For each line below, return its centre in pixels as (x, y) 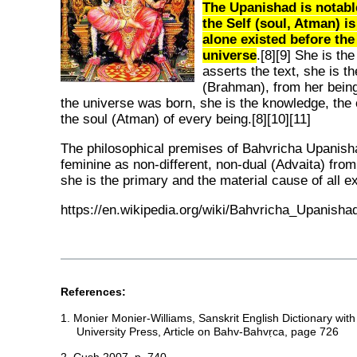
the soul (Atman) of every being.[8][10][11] (186, 120)
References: (93, 292)
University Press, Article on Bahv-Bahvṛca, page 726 (208, 332)
